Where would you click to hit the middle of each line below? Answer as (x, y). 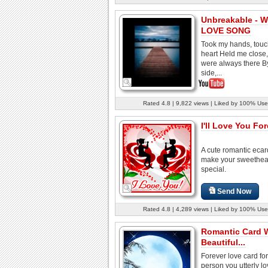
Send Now (234, 191)
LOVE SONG (226, 30)
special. (214, 169)
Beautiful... (223, 242)
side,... (211, 73)
